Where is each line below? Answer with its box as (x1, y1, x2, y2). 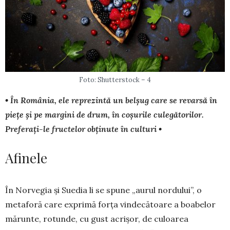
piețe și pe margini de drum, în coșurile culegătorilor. (5, 109, 204, 120)
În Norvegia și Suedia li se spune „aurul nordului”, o (5, 185, 202, 196)
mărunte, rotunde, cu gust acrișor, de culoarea (5, 214, 188, 224)
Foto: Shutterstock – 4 (79, 75, 151, 85)
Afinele (5, 149, 47, 167)
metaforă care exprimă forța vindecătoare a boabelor (5, 199, 216, 210)
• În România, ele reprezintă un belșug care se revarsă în (5, 95, 217, 106)
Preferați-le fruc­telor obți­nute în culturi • (5, 124, 162, 135)
